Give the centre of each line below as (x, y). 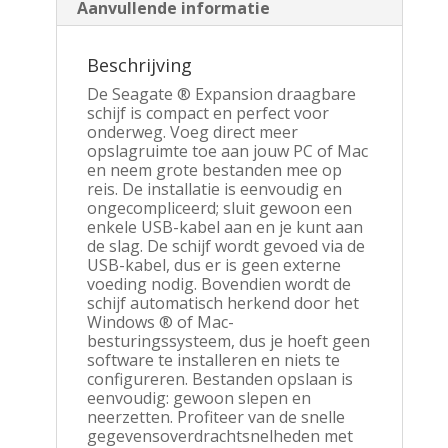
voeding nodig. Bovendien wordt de (218, 283)
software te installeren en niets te (213, 359)
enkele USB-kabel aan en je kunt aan (224, 226)
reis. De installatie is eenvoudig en (214, 188)
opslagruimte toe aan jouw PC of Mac (227, 150)
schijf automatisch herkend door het (222, 302)
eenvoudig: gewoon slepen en (198, 397)
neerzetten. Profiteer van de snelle (215, 416)
